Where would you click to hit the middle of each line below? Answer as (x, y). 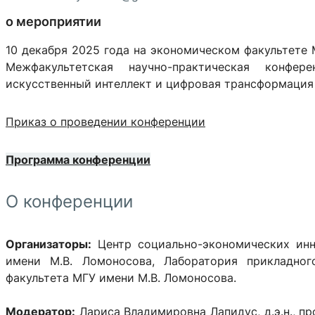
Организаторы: (49, 244)
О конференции (69, 201)
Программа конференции (78, 159)
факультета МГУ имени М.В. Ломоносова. (121, 277)
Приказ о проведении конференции (105, 121)
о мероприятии (53, 21)
